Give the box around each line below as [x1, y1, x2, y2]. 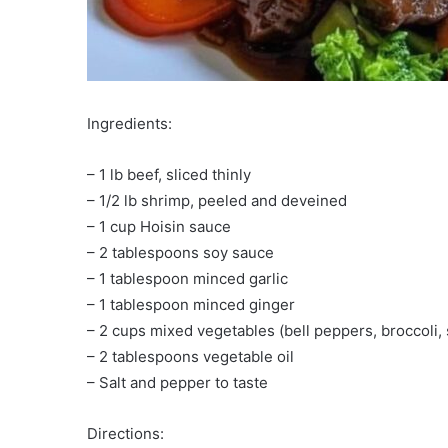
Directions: [87, 424, 164, 444]
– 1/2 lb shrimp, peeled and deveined [87, 191, 347, 211]
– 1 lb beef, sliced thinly [87, 165, 251, 185]
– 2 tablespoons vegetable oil [87, 347, 294, 367]
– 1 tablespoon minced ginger [87, 295, 295, 315]
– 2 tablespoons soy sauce [87, 243, 274, 263]
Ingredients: [87, 114, 172, 134]
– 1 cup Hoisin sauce [87, 217, 231, 237]
